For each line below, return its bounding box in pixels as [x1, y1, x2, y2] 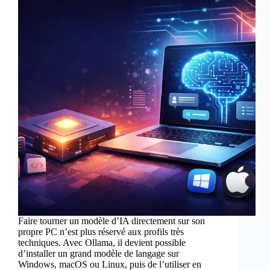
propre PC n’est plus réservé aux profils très [18, 227, 184, 237]
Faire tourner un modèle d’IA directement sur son [18, 216, 205, 227]
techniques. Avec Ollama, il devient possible [18, 237, 186, 248]
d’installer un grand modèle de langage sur [18, 248, 179, 259]
